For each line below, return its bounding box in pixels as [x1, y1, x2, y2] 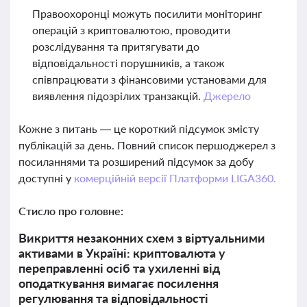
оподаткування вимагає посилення [19, 275, 219, 291]
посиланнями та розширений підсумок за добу [19, 155, 254, 168]
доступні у [19, 171, 74, 184]
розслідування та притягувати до [32, 40, 199, 53]
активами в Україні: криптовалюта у [19, 245, 225, 260]
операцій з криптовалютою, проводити [32, 23, 230, 36]
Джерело [203, 89, 251, 102]
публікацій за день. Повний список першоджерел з [19, 138, 275, 151]
